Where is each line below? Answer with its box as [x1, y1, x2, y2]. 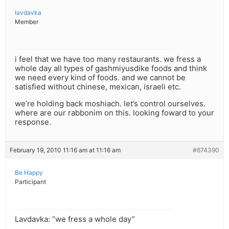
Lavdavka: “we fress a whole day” [15, 214, 135, 224]
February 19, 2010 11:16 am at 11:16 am [10, 146, 121, 154]
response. [15, 117, 51, 127]
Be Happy [15, 169, 43, 177]
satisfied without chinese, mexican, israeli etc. [15, 82, 181, 92]
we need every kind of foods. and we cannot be [15, 73, 186, 83]
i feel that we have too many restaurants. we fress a [15, 54, 201, 64]
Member [15, 18, 38, 26]
